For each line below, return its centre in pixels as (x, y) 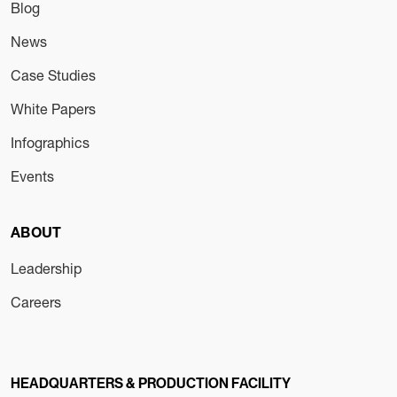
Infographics (50, 142)
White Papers (53, 108)
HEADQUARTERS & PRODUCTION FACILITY (151, 383)
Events (32, 175)
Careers (36, 301)
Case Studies (53, 74)
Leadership (46, 268)
